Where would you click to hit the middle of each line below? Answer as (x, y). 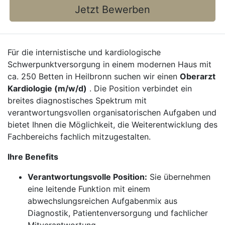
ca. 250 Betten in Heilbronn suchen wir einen (94, 76)
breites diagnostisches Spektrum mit (77, 100)
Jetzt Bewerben (113, 10)
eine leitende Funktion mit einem (89, 189)
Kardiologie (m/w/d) (47, 88)
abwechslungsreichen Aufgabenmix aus (102, 201)
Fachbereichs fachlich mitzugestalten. (79, 137)
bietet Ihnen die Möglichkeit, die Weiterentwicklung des (113, 125)
